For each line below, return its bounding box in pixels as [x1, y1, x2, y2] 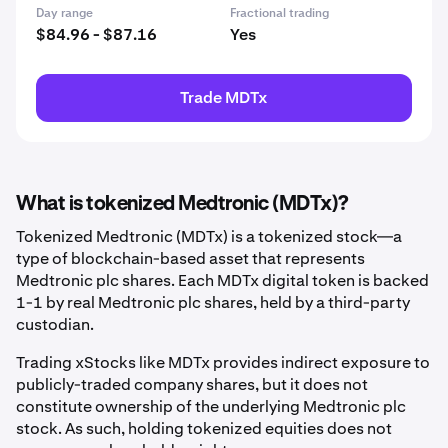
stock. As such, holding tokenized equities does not [16, 418, 392, 439]
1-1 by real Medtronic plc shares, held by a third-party [16, 292, 410, 313]
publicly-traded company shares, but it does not [16, 374, 368, 395]
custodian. [16, 314, 94, 335]
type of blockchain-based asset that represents [16, 248, 365, 269]
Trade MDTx [180, 87, 268, 108]
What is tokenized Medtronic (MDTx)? [16, 194, 349, 214]
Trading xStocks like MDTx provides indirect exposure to [16, 352, 430, 373]
